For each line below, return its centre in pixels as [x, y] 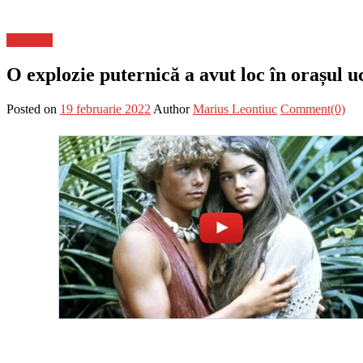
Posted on [32, 109]
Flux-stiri [30, 40]
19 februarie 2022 [105, 109]
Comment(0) [313, 109]
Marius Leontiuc [235, 109]
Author [171, 109]
